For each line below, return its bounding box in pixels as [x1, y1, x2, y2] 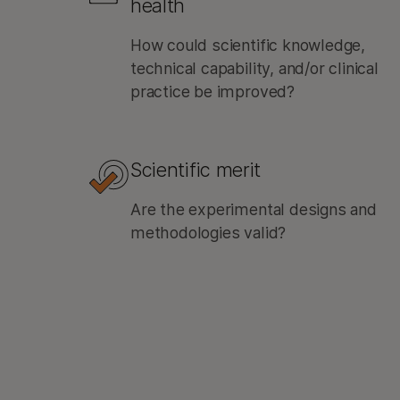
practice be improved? [130, 82, 295, 101]
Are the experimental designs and [130, 200, 377, 219]
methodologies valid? [130, 223, 287, 242]
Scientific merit [130, 158, 262, 181]
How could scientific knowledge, [130, 36, 365, 54]
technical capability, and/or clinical [130, 59, 379, 78]
